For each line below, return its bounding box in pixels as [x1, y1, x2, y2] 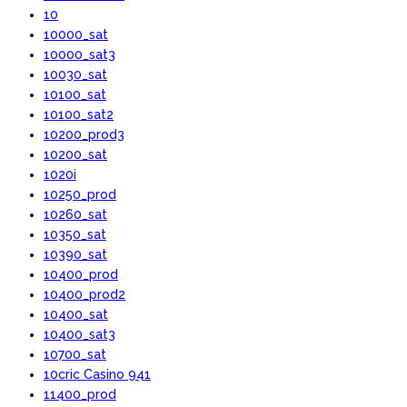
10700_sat [44, 346, 106, 362]
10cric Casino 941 [44, 366, 151, 382]
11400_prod [44, 386, 116, 402]
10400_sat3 [44, 326, 115, 342]
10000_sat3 [44, 46, 115, 62]
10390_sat [44, 246, 107, 262]
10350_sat [44, 226, 106, 242]
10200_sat [44, 146, 107, 162]
